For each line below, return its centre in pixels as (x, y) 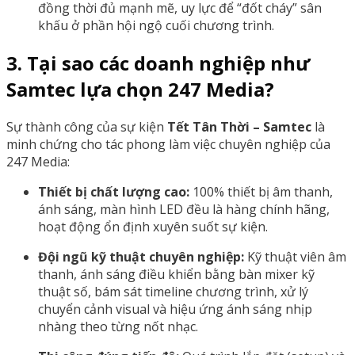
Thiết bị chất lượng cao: (114, 191)
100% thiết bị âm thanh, (261, 191)
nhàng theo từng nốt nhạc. (118, 326)
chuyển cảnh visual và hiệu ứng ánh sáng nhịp (175, 309)
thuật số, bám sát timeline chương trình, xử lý (173, 291)
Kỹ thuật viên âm (295, 256)
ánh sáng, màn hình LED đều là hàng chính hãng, (184, 209)
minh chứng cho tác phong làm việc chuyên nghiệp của (168, 144)
